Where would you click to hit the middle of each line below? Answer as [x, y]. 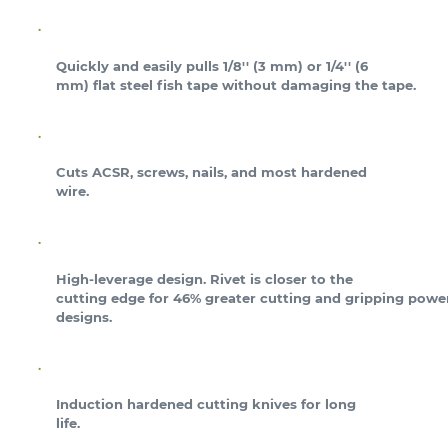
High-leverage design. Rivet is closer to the [204, 278]
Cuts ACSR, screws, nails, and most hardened [211, 172]
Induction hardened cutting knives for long [206, 404]
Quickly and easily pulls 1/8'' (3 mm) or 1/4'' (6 [212, 65]
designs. [84, 316]
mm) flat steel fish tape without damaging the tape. [236, 84]
